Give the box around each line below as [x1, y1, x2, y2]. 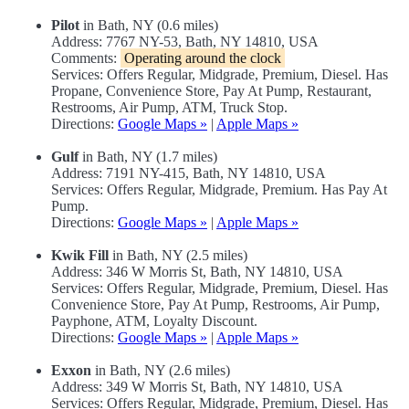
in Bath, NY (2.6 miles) [91, 362, 230, 379]
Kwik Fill [51, 247, 109, 264]
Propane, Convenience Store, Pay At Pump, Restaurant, [51, 83, 372, 100]
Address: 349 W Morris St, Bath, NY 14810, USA [51, 379, 343, 395]
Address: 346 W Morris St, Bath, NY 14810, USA [51, 264, 343, 280]
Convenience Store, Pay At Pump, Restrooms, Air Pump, [51, 297, 380, 313]
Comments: [51, 50, 121, 67]
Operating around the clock [124, 50, 281, 67]
